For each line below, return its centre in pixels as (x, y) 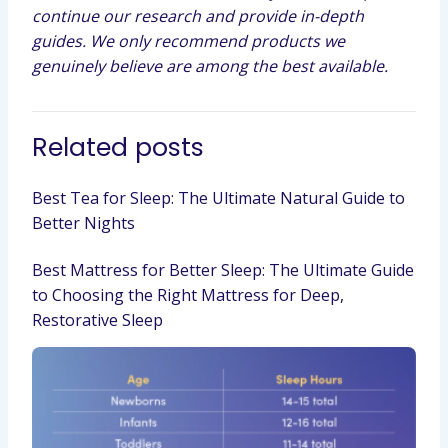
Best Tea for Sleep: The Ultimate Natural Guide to (218, 198)
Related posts (118, 147)
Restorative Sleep (97, 320)
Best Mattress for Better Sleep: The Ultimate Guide (223, 270)
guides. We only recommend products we (188, 41)
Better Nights (83, 223)
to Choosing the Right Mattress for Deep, (188, 295)
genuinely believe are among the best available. (210, 66)
